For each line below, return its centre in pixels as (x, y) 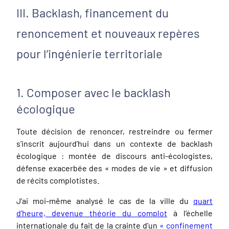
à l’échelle (190, 213)
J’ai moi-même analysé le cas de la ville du (105, 200)
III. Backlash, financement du (93, 12)
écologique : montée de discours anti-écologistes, (114, 155)
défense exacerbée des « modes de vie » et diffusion (114, 168)
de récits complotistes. (58, 180)
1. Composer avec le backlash (94, 92)
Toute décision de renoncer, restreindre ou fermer (114, 131)
